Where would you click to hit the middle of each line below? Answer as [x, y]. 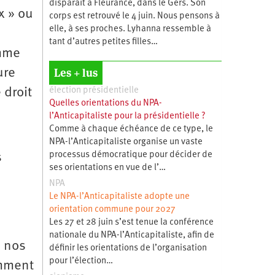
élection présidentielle [94, 90]
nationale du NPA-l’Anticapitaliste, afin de [131, 235]
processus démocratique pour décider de [130, 155]
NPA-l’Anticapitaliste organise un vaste [126, 142]
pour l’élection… [81, 261]
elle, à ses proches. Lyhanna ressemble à [130, 29]
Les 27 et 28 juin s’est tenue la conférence [131, 222]
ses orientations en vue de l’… [107, 168]
